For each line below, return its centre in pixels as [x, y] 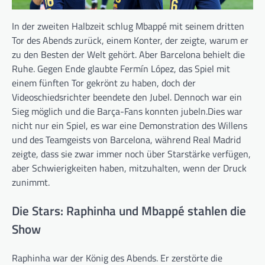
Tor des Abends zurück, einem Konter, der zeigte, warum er [130, 41]
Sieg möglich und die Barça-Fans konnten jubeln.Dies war [127, 112]
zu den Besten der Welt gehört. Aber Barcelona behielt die [128, 55]
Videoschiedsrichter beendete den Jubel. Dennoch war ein [127, 97]
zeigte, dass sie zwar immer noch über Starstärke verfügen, [131, 154]
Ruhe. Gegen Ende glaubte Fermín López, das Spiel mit [121, 69]
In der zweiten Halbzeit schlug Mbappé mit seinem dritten [128, 26]
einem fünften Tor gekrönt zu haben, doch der [104, 83]
